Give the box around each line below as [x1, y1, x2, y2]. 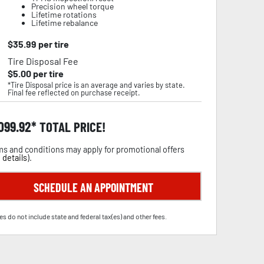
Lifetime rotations [31, 9, 97, 19]
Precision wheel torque [31, 1, 114, 11]
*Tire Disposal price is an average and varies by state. [7, 80, 185, 90]
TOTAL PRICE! [37, 118, 105, 135]
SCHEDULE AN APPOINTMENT [33, 180, 153, 194]
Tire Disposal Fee [7, 55, 78, 67]
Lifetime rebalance [31, 18, 98, 28]
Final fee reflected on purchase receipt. [7, 88, 140, 97]
